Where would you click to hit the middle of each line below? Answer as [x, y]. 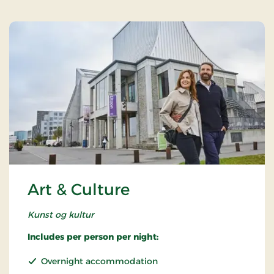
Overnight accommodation [99, 261]
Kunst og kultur [61, 215]
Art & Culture [79, 190]
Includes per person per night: [93, 237]
